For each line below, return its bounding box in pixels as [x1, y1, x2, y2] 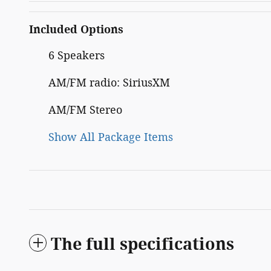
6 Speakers [48, 48, 105, 62]
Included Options [29, 22, 123, 36]
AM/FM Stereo [48, 103, 122, 117]
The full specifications [51, 234, 234, 254]
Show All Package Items [48, 130, 173, 144]
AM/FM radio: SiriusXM [48, 76, 170, 90]
